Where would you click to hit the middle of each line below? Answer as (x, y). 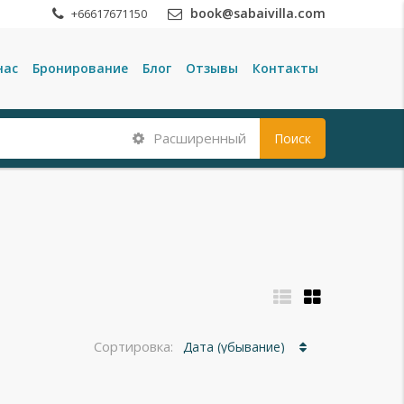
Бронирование (80, 68)
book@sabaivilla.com (258, 13)
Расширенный (198, 138)
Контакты (285, 68)
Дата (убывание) (234, 346)
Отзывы (212, 68)
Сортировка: (135, 346)
